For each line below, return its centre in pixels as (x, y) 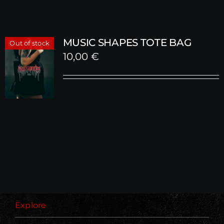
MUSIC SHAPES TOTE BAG (127, 42)
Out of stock (30, 43)
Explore (30, 205)
